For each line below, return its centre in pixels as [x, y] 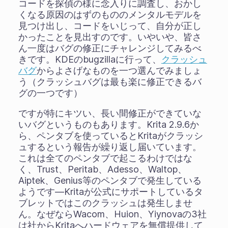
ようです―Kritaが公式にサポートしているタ [110, 192]
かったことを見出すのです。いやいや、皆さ [110, 37]
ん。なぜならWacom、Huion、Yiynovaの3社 [112, 214]
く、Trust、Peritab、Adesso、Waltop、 [102, 169]
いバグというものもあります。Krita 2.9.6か [108, 124]
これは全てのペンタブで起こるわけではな [105, 158]
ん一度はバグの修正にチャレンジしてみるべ [110, 48]
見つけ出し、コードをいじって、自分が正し [110, 26]
